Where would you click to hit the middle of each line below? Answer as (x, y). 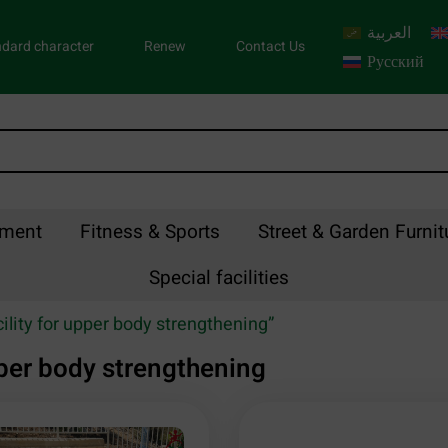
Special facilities (219, 278)
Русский (396, 61)
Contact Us (270, 46)
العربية (389, 32)
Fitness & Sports (149, 232)
